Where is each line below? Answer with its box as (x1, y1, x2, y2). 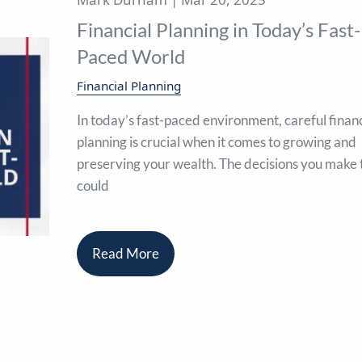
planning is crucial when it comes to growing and (76, 133, 356, 151)
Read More (91, 245, 159, 263)
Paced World (76, 44, 185, 68)
